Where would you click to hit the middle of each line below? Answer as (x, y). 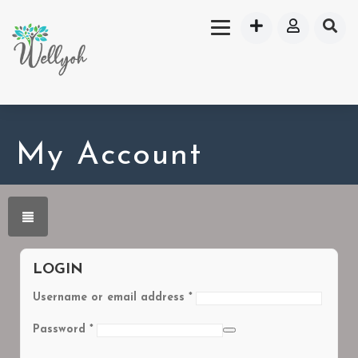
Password (61, 330)
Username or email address (111, 298)
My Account (109, 156)
